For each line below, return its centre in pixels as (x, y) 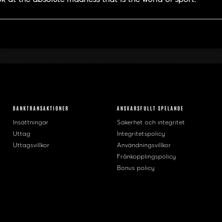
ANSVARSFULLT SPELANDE (151, 108)
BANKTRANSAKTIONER (41, 108)
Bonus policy (136, 168)
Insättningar (30, 123)
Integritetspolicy (141, 134)
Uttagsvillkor (31, 145)
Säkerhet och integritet (151, 123)
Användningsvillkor (144, 145)
